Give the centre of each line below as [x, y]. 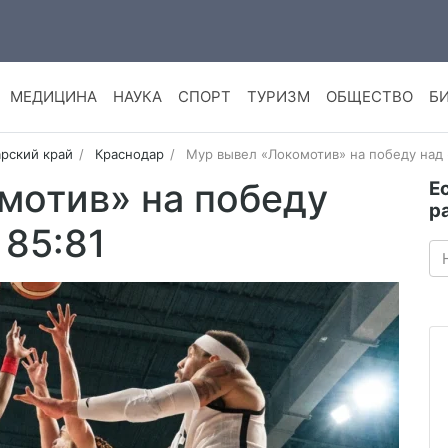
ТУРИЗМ [278, 97]
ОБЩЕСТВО [369, 97]
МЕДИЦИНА [53, 97]
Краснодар [129, 154]
